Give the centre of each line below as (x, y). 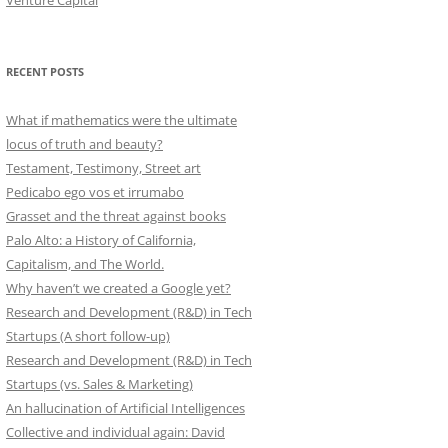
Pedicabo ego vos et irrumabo (95, 192)
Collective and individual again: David (115, 432)
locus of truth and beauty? (84, 144)
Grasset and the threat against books (116, 216)
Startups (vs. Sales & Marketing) (99, 384)
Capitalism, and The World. (85, 264)
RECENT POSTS (45, 72)
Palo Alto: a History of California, (101, 240)
